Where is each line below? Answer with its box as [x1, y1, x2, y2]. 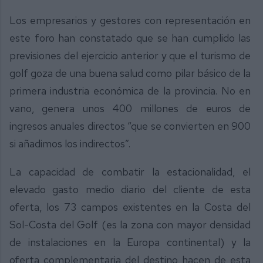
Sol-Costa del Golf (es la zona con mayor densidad [9, 217, 251, 231]
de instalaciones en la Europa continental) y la [9, 235, 251, 249]
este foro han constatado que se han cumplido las [9, 31, 251, 45]
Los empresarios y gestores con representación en [9, 13, 251, 27]
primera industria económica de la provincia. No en [9, 83, 251, 97]
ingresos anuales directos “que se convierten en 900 [9, 119, 251, 133]
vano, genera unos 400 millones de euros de [9, 101, 251, 115]
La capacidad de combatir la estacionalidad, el [9, 164, 251, 178]
